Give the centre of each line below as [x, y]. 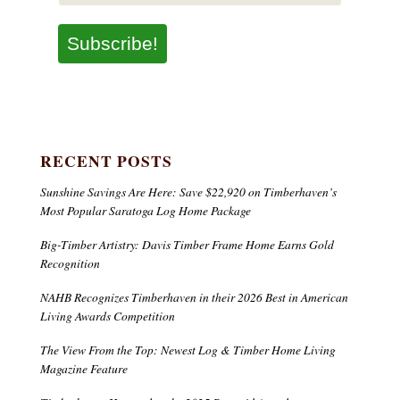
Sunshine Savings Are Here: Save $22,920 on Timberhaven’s [189, 191]
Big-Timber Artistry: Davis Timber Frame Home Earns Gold [187, 244]
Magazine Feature [84, 368]
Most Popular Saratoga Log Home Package [146, 210]
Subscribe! [113, 43]
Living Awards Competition [108, 315]
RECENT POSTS [107, 160]
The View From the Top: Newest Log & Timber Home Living [188, 349]
